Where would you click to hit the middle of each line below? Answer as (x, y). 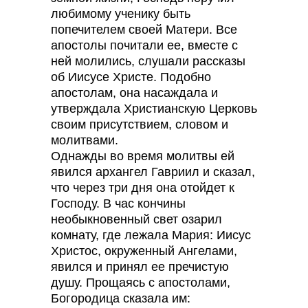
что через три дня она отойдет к (143, 188)
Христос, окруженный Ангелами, (144, 251)
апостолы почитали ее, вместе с (144, 45)
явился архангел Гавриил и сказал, (153, 172)
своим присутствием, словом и (140, 124)
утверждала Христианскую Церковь (154, 109)
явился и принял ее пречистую (140, 267)
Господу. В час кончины (118, 203)
